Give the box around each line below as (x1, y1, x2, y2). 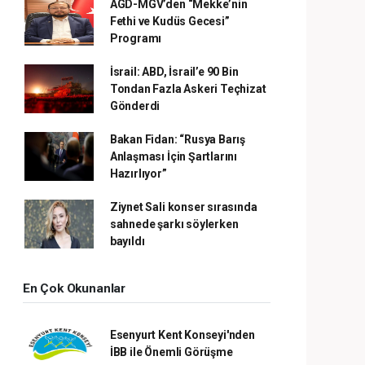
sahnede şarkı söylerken (109, 217, 239, 231)
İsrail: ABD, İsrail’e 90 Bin (109, 64, 239, 78)
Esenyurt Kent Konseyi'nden (109, 328, 255, 341)
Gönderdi (109, 99, 161, 112)
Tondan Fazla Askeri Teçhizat (109, 81, 266, 95)
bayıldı (109, 234, 145, 248)
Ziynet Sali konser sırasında (109, 200, 257, 213)
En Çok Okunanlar (23, 280, 125, 296)
